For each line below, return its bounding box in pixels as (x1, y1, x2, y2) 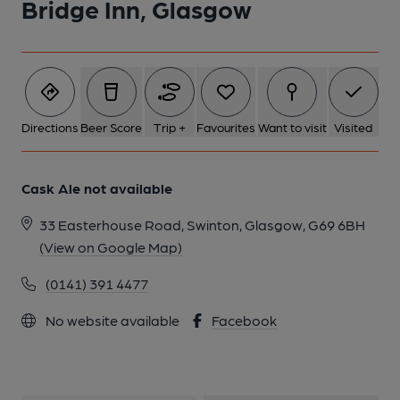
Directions (21, 120, 79, 134)
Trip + (153, 120, 186, 134)
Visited (334, 120, 373, 134)
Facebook (212, 312, 277, 329)
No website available (43, 312, 179, 329)
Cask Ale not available (21, 179, 172, 196)
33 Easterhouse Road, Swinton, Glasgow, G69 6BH (39, 216, 365, 233)
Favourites (196, 120, 256, 134)
